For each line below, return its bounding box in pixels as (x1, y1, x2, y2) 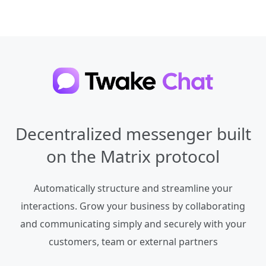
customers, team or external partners (48, 235, 218, 248)
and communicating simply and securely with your (20, 217, 246, 230)
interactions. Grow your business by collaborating (21, 199, 245, 213)
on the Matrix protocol (46, 144, 220, 167)
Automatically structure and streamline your (33, 181, 233, 195)
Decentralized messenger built (15, 122, 251, 145)
